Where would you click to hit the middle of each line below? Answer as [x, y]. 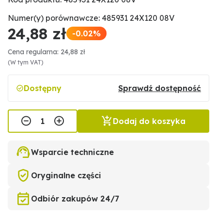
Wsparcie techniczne [72, 152]
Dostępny [43, 88]
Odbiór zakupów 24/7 [75, 199]
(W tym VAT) [26, 62]
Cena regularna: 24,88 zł [46, 52]
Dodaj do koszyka [149, 121]
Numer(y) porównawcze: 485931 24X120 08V [91, 18]
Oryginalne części [66, 175]
